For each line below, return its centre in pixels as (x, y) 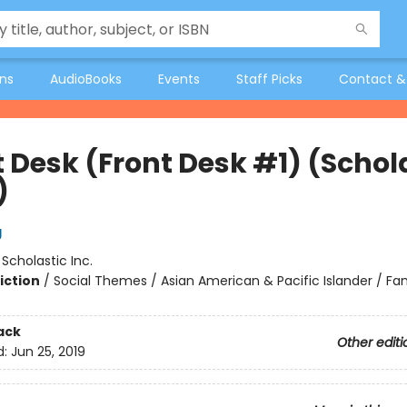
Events (179, 79)
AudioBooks (86, 79)
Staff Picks (269, 79)
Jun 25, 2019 (48, 352)
